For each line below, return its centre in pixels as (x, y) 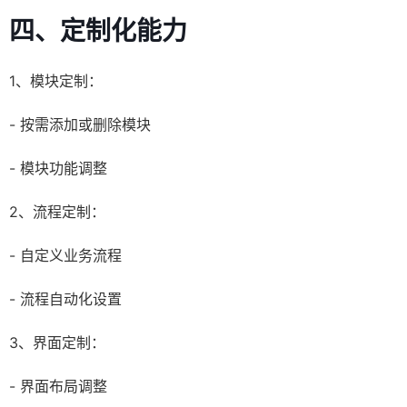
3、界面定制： (57, 343)
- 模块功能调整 (58, 169)
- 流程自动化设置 (65, 299)
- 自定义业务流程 (65, 256)
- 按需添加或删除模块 (80, 125)
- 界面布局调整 (58, 387)
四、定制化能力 (98, 31)
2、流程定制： (57, 212)
